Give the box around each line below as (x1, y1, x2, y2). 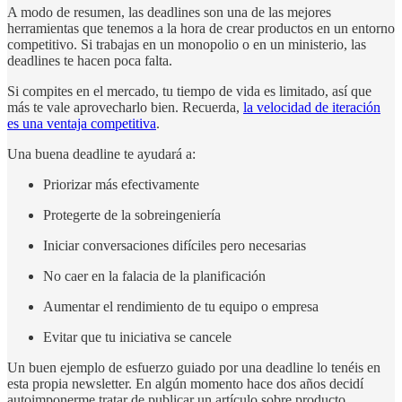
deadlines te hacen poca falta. (7, 53, 172, 69)
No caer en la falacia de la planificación (43, 268, 269, 284)
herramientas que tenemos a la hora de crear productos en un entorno (7, 21, 395, 37)
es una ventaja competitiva (7, 116, 156, 132)
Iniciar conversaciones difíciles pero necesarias (43, 238, 306, 254)
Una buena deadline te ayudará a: (7, 146, 196, 162)
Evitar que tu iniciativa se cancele (43, 329, 232, 345)
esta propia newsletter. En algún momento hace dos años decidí (7, 376, 363, 392)
